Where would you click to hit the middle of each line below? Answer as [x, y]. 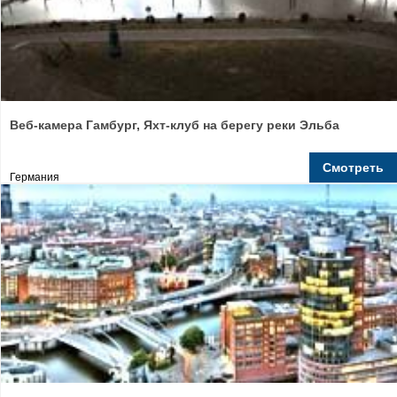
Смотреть [353, 167]
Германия [35, 177]
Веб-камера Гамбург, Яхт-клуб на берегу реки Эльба [175, 125]
